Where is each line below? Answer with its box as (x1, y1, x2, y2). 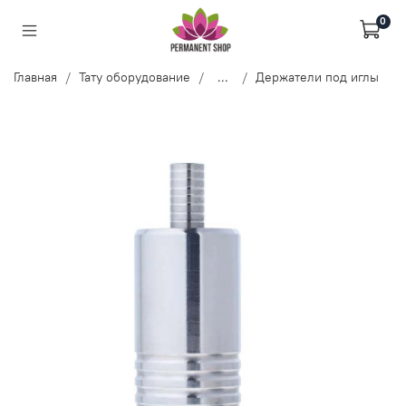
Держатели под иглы (256, 68, 379, 85)
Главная (14, 68, 57, 85)
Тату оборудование (79, 68, 190, 85)
